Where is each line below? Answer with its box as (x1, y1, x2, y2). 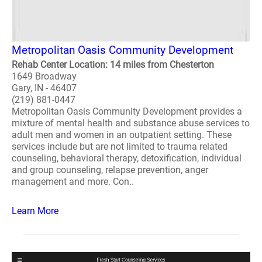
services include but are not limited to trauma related (12, 141, 227, 152)
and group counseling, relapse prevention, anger (12, 164, 208, 175)
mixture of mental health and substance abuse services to (12, 118, 250, 129)
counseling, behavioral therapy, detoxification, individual (12, 153, 242, 164)
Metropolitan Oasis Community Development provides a (12, 106, 242, 117)
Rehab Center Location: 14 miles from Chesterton (12, 59, 214, 70)
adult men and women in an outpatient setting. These (12, 129, 232, 140)
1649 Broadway (12, 71, 77, 82)
